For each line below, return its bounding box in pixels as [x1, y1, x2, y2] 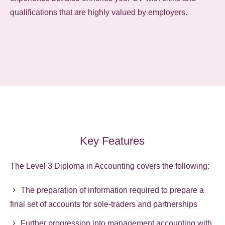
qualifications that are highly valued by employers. [10, 8, 188, 17]
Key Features [80, 134, 145, 147]
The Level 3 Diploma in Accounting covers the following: [10, 161, 210, 170]
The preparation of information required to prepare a [21, 185, 204, 194]
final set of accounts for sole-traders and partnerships [10, 199, 198, 208]
